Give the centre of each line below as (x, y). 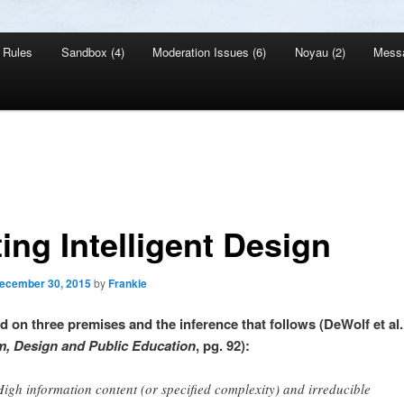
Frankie (127, 283)
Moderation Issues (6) (210, 52)
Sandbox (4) (92, 52)
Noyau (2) (320, 52)
